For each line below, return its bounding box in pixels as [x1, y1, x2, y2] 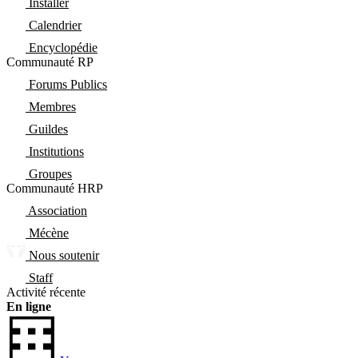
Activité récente [6, 285, 86, 299]
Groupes [29, 167, 72, 181]
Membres [29, 100, 76, 113]
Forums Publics [29, 78, 107, 91]
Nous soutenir [29, 249, 99, 262]
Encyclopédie [29, 41, 97, 54]
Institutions [29, 145, 84, 158]
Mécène [29, 226, 69, 240]
